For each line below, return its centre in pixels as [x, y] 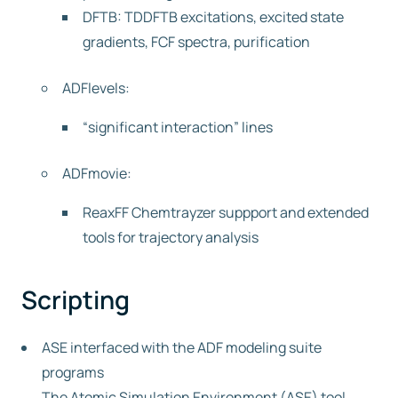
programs [73, 372]
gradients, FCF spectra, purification [196, 42]
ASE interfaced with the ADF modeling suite [182, 347]
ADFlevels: [96, 88]
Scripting [76, 299]
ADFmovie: [97, 173]
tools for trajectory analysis [171, 237]
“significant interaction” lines [178, 127]
